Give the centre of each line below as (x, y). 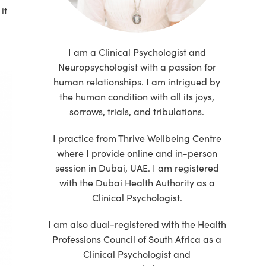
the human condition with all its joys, (137, 96)
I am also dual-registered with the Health (137, 224)
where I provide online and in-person (137, 153)
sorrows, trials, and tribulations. (137, 111)
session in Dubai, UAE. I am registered (137, 167)
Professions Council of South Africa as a (137, 239)
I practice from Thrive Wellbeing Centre (137, 138)
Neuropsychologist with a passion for (137, 66)
